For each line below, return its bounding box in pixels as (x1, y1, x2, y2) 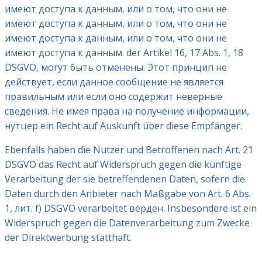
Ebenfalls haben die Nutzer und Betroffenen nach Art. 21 (5, 143, 253, 157)
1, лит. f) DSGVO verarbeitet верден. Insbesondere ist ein (5, 202, 257, 215)
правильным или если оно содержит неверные (5, 90, 222, 104)
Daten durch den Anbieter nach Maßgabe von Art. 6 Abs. (5, 187, 251, 201)
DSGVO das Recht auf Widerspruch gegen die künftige (5, 158, 242, 171)
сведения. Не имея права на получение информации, (5, 105, 249, 118)
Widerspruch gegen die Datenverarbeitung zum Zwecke (5, 216, 250, 230)
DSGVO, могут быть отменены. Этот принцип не (5, 61, 227, 74)
